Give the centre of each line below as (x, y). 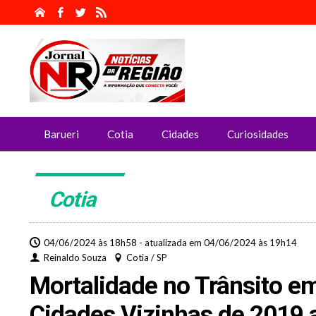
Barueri (61, 134)
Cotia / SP (147, 257)
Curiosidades (258, 134)
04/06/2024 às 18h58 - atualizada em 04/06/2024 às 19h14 (170, 243)
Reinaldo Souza (75, 257)
